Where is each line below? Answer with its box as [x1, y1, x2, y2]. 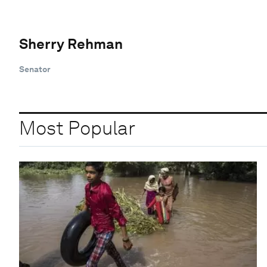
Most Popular [19, 116, 135, 140]
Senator [19, 64, 51, 74]
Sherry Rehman [19, 35, 123, 52]
